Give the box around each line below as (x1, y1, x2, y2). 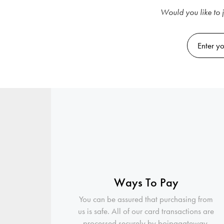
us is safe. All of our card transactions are (78, 205, 214, 216)
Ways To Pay (113, 174, 178, 190)
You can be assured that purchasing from (79, 193, 213, 204)
